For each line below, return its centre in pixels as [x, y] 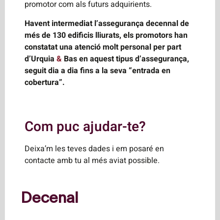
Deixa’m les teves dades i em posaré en [94, 149]
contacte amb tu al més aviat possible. [92, 161]
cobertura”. [45, 82]
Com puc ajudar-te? [85, 127]
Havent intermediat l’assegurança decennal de [107, 23]
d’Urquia [41, 59]
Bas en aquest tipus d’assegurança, [125, 59]
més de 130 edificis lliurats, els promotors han [106, 35]
